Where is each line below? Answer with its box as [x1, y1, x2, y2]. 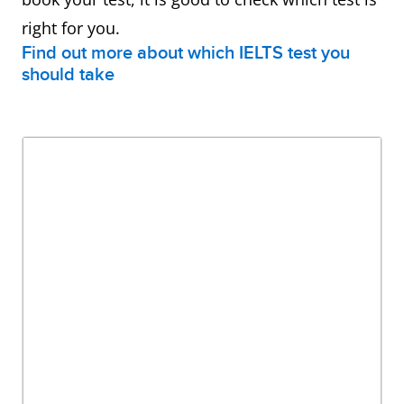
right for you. [22, 17, 120, 39]
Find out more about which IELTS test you [22, 42, 350, 64]
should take [22, 64, 115, 86]
